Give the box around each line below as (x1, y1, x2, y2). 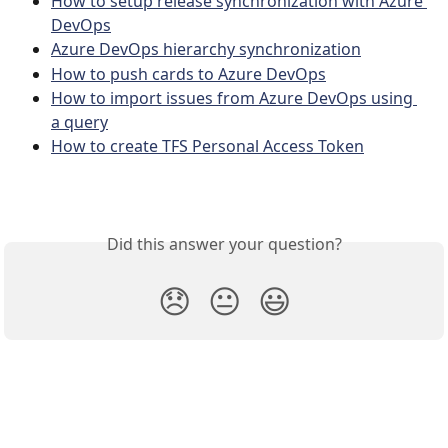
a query (51, 111, 108, 134)
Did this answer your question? (106, 233, 342, 256)
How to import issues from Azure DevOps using (51, 87, 417, 110)
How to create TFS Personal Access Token (51, 135, 364, 158)
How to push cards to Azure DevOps (51, 62, 326, 85)
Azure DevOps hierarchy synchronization (51, 38, 361, 61)
